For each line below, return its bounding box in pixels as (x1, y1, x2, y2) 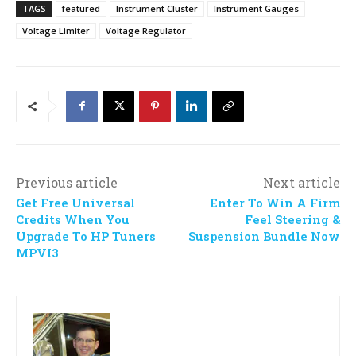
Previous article (16, 173, 118, 191)
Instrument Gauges (214, 2, 299, 14)
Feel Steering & (244, 211, 340, 227)
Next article (262, 173, 340, 191)
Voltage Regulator (106, 24, 186, 37)
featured (62, 2, 100, 14)
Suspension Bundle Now (188, 227, 340, 244)
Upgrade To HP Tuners (16, 227, 156, 244)
